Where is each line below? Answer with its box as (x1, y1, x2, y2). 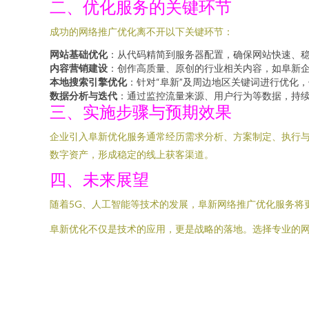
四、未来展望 (50, 168, 149, 190)
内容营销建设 (50, 62, 108, 74)
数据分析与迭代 (50, 90, 117, 101)
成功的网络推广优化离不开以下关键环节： (50, 26, 233, 37)
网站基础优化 (50, 48, 108, 60)
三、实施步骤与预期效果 (50, 101, 232, 122)
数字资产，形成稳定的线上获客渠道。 (50, 148, 214, 160)
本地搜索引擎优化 (50, 76, 127, 88)
